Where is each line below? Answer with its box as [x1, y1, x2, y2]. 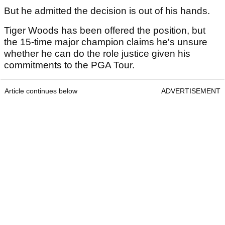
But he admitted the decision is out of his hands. [4, 6, 212, 17]
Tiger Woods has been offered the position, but [4, 25, 205, 36]
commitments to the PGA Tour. [4, 60, 137, 71]
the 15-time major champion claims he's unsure [4, 37, 207, 48]
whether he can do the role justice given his [4, 48, 190, 59]
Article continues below [5, 87, 77, 95]
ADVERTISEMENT [161, 87, 220, 95]
